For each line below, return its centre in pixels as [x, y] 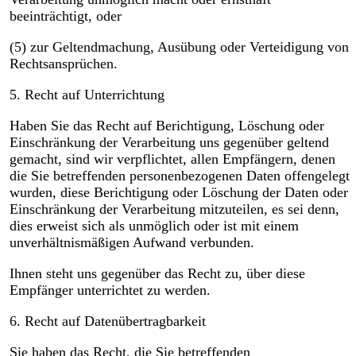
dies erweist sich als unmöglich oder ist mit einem [154, 226]
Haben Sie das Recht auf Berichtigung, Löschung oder [166, 126]
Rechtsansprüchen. [63, 64]
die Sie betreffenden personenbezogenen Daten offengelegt [179, 176]
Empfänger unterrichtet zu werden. [110, 290]
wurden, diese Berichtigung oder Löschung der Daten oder [178, 193]
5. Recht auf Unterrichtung [87, 95]
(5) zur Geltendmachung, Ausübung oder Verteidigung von [179, 47]
